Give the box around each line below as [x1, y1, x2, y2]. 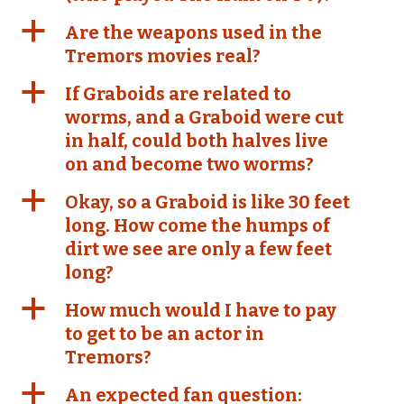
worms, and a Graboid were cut [65, 106, 344, 128]
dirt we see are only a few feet [65, 238, 332, 260]
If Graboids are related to [65, 83, 291, 105]
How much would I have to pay [65, 299, 336, 321]
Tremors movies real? [65, 45, 261, 67]
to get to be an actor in [65, 323, 264, 344]
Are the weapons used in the [65, 22, 322, 43]
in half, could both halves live [65, 130, 328, 151]
